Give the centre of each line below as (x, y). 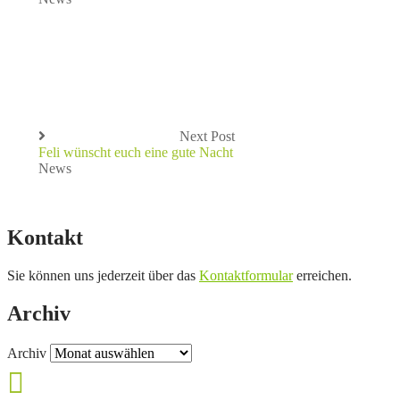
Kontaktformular (246, 275)
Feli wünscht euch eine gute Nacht (136, 152)
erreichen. (322, 275)
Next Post (207, 136)
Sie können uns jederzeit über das (103, 275)
